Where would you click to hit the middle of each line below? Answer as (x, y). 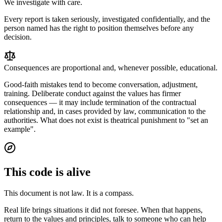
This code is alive (47, 172)
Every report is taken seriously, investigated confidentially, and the (107, 19)
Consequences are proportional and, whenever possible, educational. (111, 67)
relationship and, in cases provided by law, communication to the (105, 111)
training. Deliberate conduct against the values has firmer (92, 93)
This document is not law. (44, 193)
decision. (18, 37)
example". (20, 129)
